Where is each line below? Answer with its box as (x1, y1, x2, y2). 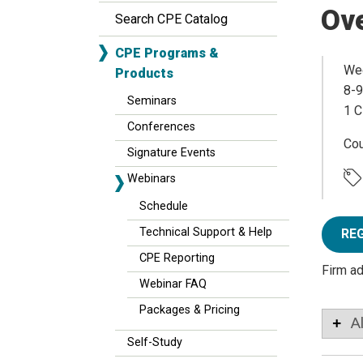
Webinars (127, 172, 176, 186)
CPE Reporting (139, 251, 215, 265)
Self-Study (127, 335, 182, 349)
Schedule (139, 199, 188, 213)
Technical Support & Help (139, 225, 272, 239)
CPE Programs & (115, 45, 219, 61)
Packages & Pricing (139, 303, 240, 317)
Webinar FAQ (139, 277, 207, 291)
